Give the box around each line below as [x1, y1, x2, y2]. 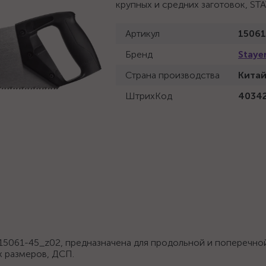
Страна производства [125, 69, 220, 81]
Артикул [125, 28, 160, 39]
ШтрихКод [125, 90, 172, 102]
